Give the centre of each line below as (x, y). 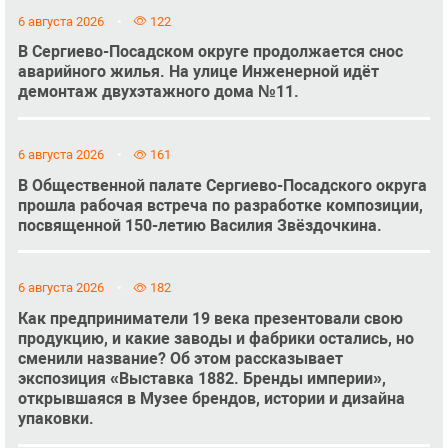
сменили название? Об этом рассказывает (180, 359)
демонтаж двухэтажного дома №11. (158, 92)
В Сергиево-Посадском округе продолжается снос (210, 52)
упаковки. (55, 419)
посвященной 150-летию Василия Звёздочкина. (199, 225)
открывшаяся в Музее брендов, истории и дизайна (211, 399)
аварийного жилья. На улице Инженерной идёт (198, 72)
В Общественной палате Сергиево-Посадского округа (222, 185)
